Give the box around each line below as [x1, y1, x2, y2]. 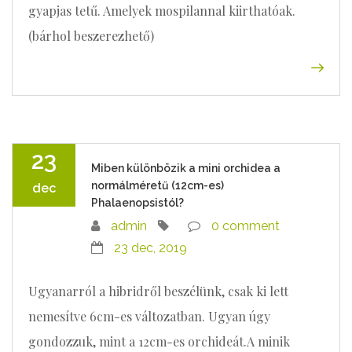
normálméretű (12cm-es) [91, 179, 224, 192]
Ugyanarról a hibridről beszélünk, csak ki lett [28, 283, 288, 299]
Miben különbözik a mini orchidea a [91, 162, 280, 174]
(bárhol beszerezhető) [28, 27, 154, 44]
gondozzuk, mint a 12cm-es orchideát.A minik [28, 333, 290, 350]
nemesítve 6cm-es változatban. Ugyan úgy [28, 308, 270, 324]
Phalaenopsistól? [91, 196, 184, 209]
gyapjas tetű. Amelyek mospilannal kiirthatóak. [28, 2, 295, 19]
